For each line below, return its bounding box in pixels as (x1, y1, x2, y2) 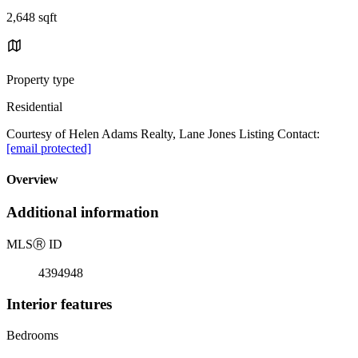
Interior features (6, 295, 112, 312)
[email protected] (6, 141, 91, 155)
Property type (6, 72, 74, 86)
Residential (6, 99, 62, 113)
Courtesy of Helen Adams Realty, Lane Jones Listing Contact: (6, 126, 320, 141)
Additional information (6, 204, 159, 221)
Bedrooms (6, 328, 58, 342)
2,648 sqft (6, 10, 57, 24)
